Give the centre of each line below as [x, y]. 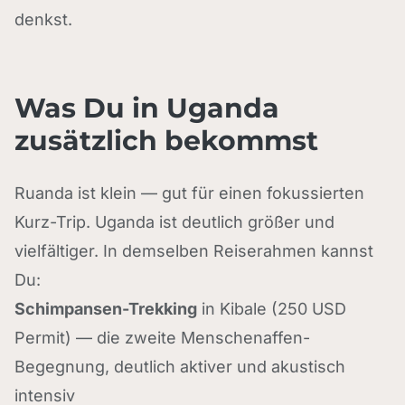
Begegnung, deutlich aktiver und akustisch [180, 367]
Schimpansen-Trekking [106, 309]
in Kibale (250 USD [272, 309]
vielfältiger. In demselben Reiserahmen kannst [194, 251]
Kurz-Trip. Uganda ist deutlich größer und [174, 222]
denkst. [43, 19]
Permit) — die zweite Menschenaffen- [162, 338]
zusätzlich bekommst [166, 141]
